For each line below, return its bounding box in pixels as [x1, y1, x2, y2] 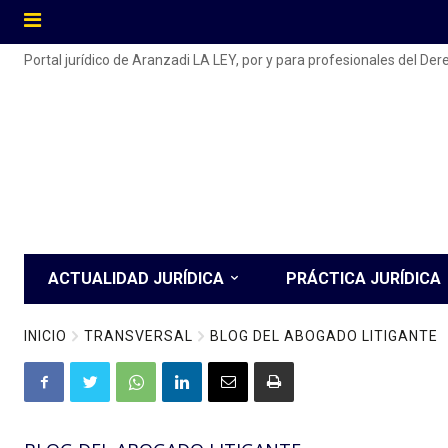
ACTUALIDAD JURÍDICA [48, 269, 224, 288]
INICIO [24, 327, 67, 344]
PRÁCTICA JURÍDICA [286, 269, 441, 288]
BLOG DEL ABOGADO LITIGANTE [210, 327, 438, 344]
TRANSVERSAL [84, 327, 193, 344]
